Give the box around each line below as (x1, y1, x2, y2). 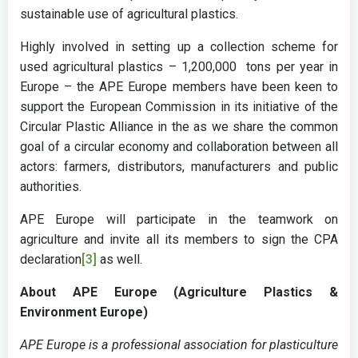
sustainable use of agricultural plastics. (20, 6, 238, 22)
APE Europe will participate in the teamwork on (20, 211, 338, 227)
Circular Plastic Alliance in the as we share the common (20, 118, 338, 134)
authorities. (20, 178, 82, 194)
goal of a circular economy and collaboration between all (20, 138, 338, 154)
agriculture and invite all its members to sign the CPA (20, 231, 338, 247)
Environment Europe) (20, 304, 148, 320)
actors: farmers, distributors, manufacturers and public (20, 158, 338, 174)
